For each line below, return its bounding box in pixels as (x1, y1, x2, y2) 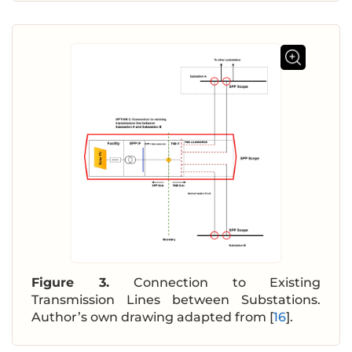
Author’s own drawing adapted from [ (31, 310, 273, 325)
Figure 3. (31, 275, 134, 291)
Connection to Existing (134, 275, 321, 291)
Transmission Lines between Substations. (31, 292, 321, 308)
